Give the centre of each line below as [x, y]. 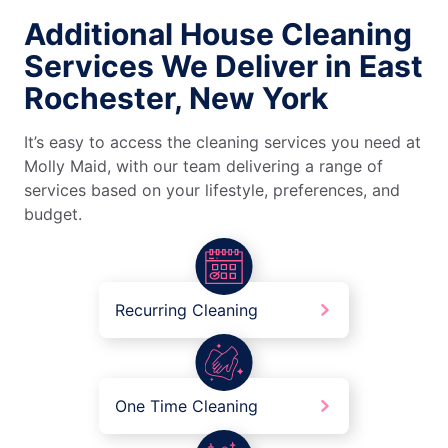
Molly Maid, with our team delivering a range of [203, 166]
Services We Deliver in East [223, 66]
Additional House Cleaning [218, 34]
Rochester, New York [176, 98]
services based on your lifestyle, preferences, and [212, 190]
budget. [53, 214]
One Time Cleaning [186, 406]
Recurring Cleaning [186, 310]
